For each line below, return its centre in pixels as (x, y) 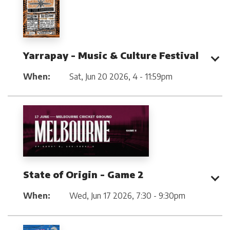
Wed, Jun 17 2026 (101, 196)
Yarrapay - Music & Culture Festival (111, 55)
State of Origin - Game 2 (83, 175)
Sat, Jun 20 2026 (99, 76)
